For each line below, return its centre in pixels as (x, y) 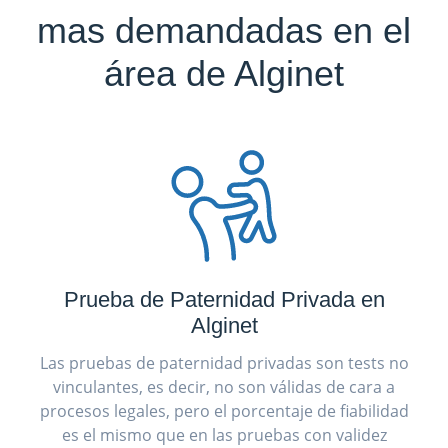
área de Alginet (224, 73)
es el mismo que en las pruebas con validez (224, 434)
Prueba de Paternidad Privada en (224, 299)
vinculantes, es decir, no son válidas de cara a (224, 386)
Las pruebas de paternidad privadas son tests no (224, 362)
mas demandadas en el (224, 30)
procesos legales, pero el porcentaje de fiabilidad (224, 410)
